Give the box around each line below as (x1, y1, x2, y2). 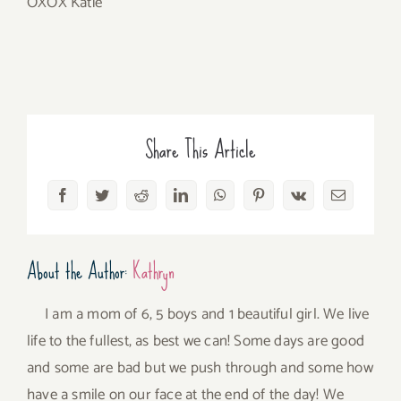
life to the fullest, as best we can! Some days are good (27, 328, 365, 354)
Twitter (100, 193, 142, 209)
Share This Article (144, 128, 257, 171)
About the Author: (27, 252, 132, 292)
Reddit (140, 193, 179, 209)
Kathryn (132, 252, 175, 292)
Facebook (61, 193, 118, 209)
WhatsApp (218, 193, 281, 209)
